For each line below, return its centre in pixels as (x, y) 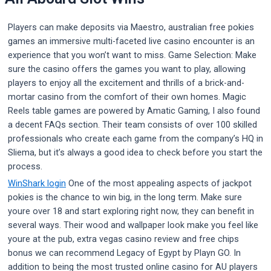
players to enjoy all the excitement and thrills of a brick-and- (126, 83)
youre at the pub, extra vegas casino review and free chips (123, 239)
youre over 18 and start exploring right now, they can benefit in (131, 211)
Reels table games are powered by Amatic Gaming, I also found (134, 110)
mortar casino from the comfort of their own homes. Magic (127, 96)
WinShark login (37, 183)
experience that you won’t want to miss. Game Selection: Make (132, 55)
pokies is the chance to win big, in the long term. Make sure (125, 197)
